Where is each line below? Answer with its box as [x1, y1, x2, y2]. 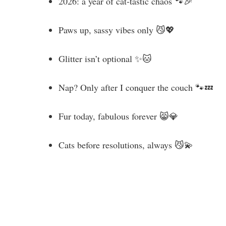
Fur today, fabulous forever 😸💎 [59, 109, 178, 122]
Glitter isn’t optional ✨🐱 [59, 52, 152, 65]
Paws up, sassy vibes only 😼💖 [59, 23, 175, 36]
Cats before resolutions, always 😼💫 [59, 138, 193, 151]
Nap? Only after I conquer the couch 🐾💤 [59, 81, 213, 93]
